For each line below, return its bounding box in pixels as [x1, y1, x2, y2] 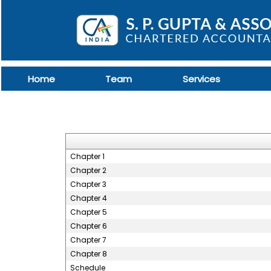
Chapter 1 [70, 151, 105, 162]
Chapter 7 [70, 235, 106, 245]
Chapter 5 [70, 207, 107, 217]
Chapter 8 [70, 249, 107, 259]
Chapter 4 [70, 193, 107, 203]
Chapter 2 [70, 165, 106, 175]
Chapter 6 [70, 221, 107, 231]
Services [182, 72, 220, 85]
